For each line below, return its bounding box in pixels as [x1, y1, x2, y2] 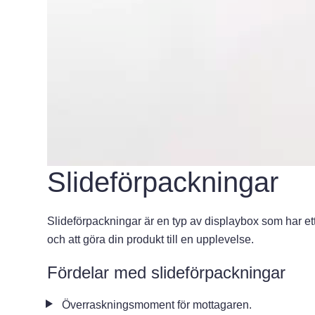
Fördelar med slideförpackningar [47, 263, 286, 282]
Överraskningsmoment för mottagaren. [62, 299, 252, 311]
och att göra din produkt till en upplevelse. [47, 233, 255, 245]
